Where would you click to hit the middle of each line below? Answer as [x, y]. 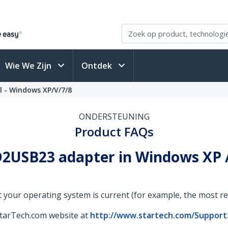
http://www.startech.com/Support [159, 215]
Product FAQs [114, 132]
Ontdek [98, 66]
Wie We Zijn [29, 66]
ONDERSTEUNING [114, 117]
